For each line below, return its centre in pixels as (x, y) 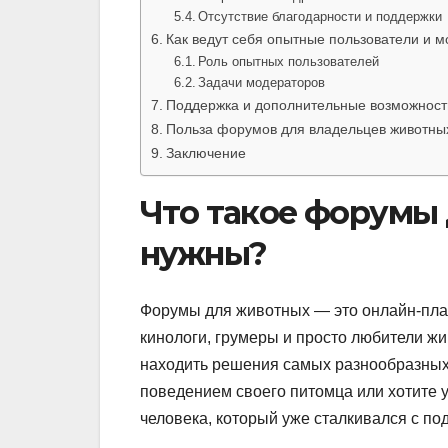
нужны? (203, 254)
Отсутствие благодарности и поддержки (320, 17)
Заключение (205, 153)
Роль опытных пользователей (289, 62)
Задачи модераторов (262, 83)
